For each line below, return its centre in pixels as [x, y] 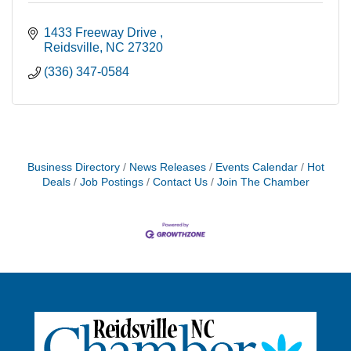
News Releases [167, 167]
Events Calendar [256, 167]
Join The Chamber [263, 182]
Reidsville [72, 47]
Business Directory [73, 167]
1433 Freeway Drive [102, 32]
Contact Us [180, 182]
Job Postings [111, 182]
